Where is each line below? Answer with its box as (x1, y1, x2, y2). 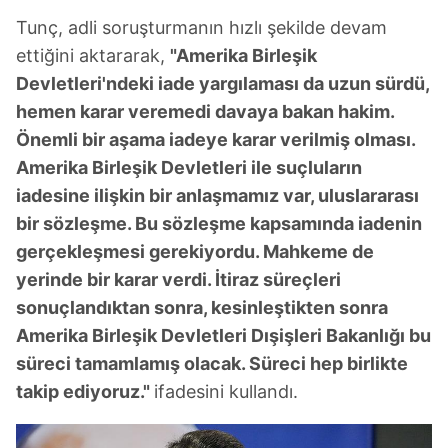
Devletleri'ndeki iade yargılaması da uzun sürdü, (16, 72, 429, 94)
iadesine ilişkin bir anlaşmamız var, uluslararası (16, 184, 419, 206)
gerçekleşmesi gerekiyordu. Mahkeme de (16, 240, 374, 262)
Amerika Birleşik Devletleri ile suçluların (16, 156, 362, 178)
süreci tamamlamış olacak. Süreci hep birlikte (16, 352, 408, 374)
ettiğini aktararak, (16, 44, 170, 66)
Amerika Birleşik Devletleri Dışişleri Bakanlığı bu (16, 324, 431, 346)
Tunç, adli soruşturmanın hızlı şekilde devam (16, 16, 387, 38)
